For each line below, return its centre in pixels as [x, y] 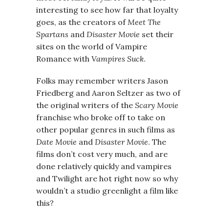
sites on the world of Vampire [92, 46]
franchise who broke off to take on [101, 117]
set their [157, 34]
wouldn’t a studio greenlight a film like [107, 191]
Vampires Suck [118, 59]
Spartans [52, 34]
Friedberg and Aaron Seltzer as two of [108, 93]
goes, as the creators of [82, 22]
